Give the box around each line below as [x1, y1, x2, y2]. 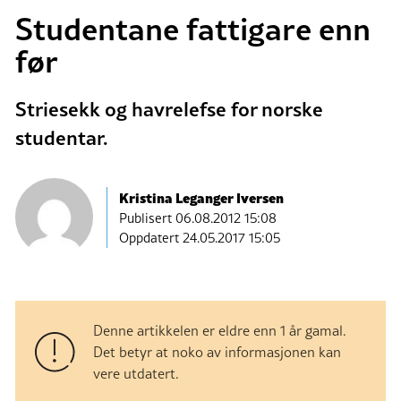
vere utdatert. [93, 363, 179, 384]
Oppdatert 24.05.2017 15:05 [119, 227, 280, 247]
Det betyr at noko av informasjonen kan [93, 342, 341, 363]
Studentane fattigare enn [15, 5, 371, 51]
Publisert [119, 208, 175, 227]
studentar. [15, 123, 108, 152]
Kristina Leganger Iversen [119, 186, 284, 207]
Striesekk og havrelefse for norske [15, 94, 323, 124]
